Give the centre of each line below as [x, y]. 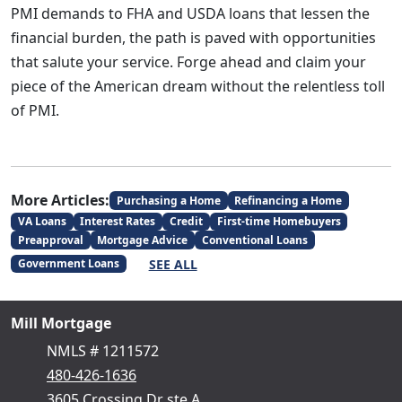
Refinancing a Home [288, 200]
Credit [186, 222]
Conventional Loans [254, 240]
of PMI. [35, 110]
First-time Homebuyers [279, 222]
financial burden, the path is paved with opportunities [193, 38]
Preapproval [50, 240]
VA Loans [42, 222]
